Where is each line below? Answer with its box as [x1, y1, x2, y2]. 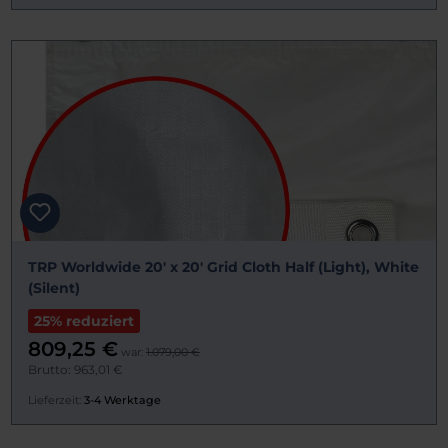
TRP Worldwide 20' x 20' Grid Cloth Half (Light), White [28, 258, 419, 277]
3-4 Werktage [84, 393, 161, 408]
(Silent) [28, 279, 80, 298]
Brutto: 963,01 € [28, 362, 123, 378]
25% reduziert [34, 312, 134, 331]
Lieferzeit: [28, 393, 81, 408]
